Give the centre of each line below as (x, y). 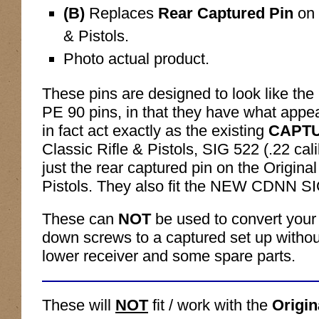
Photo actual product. (136, 58)
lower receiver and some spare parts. (169, 256)
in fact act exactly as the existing (155, 130)
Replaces (121, 13)
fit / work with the (210, 305)
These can (80, 219)
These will (79, 305)
